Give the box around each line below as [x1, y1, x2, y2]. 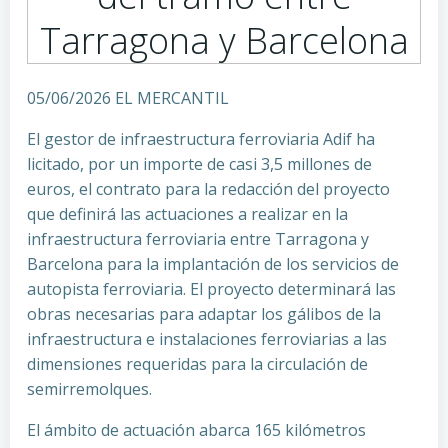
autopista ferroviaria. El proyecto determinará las [27, 278, 396, 300]
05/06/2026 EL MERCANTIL [27, 87, 229, 109]
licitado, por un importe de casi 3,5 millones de [27, 153, 372, 175]
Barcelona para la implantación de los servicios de [27, 253, 399, 275]
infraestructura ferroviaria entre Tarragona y [27, 228, 369, 250]
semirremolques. [27, 378, 152, 400]
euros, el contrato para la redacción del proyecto [27, 178, 390, 200]
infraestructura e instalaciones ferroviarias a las [27, 328, 387, 350]
